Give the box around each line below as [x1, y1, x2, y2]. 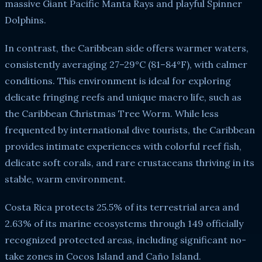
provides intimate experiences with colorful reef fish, [5, 140, 242, 152]
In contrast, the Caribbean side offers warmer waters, [5, 42, 249, 54]
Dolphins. [5, 13, 46, 26]
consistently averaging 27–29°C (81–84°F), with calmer [5, 58, 247, 70]
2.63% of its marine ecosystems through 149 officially [5, 217, 243, 229]
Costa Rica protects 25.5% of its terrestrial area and [5, 201, 239, 213]
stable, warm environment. [5, 173, 126, 185]
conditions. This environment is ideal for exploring [5, 74, 231, 87]
